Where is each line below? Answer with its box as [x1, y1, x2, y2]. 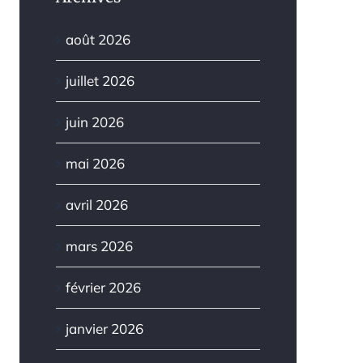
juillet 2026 [65, 72, 135, 90]
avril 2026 [65, 196, 128, 214]
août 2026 [65, 31, 130, 49]
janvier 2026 [65, 320, 143, 338]
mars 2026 [65, 237, 133, 255]
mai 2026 [65, 155, 125, 173]
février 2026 [65, 279, 141, 297]
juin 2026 [65, 113, 124, 131]
